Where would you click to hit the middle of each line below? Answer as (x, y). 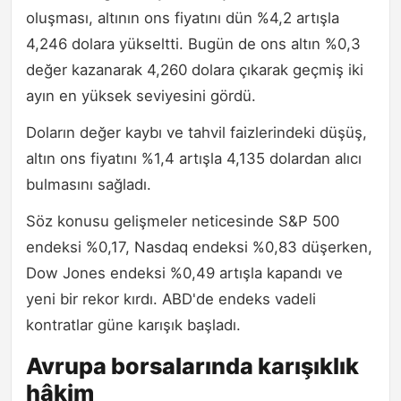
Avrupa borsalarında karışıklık (192, 366)
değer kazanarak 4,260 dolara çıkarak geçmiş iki (195, 69)
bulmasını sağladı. (89, 184)
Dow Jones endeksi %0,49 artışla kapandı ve (184, 273)
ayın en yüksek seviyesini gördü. (141, 95)
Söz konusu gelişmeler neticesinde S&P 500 (183, 221)
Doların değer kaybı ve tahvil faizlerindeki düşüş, (196, 132)
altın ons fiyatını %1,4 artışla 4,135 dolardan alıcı (194, 158)
